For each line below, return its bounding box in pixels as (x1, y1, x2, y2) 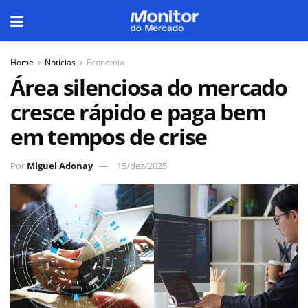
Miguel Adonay (27, 159, 93, 172)
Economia (87, 56, 124, 68)
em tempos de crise (10, 122, 207, 151)
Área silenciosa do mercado (10, 72, 287, 102)
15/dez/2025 (117, 159, 167, 172)
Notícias (45, 56, 76, 68)
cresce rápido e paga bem (10, 97, 266, 126)
